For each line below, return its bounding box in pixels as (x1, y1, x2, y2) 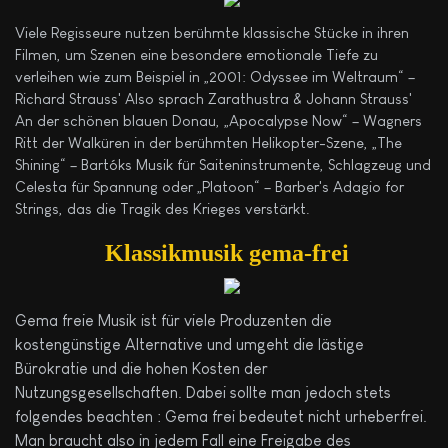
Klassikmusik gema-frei (99, 240, 349, 267)
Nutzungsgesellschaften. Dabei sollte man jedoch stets (15, 383, 391, 401)
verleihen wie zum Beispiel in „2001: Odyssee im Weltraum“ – (15, 68, 415, 86)
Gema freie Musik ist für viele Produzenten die (15, 311, 332, 329)
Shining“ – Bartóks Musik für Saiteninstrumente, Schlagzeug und (15, 156, 431, 174)
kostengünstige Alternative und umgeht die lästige (15, 335, 364, 353)
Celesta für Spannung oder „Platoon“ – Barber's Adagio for (15, 178, 404, 196)
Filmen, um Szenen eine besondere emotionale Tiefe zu (15, 46, 378, 64)
